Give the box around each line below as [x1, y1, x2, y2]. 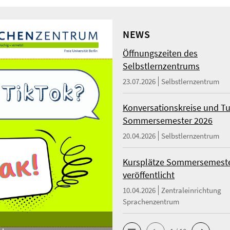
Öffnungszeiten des [123, 47, 198, 59]
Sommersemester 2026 [123, 114, 213, 126]
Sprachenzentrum [123, 197, 179, 206]
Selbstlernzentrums [123, 60, 200, 72]
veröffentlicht [123, 169, 175, 181]
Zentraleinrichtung [161, 185, 221, 195]
